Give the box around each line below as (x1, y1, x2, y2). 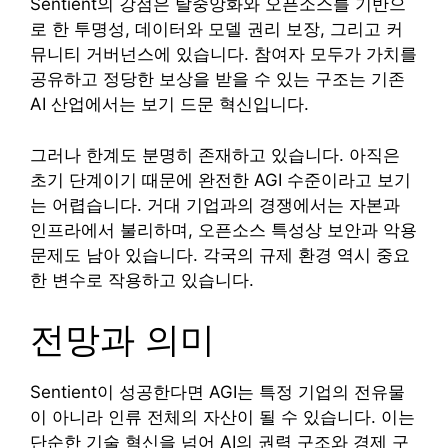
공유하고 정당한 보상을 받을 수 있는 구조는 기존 (30, 69, 405, 90)
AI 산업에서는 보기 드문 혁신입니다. (30, 94, 309, 115)
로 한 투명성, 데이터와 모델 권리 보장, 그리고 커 (30, 19, 403, 40)
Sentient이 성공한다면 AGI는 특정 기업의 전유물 (30, 382, 405, 403)
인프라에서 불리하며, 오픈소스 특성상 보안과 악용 (30, 219, 417, 240)
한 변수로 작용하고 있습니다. (30, 269, 254, 290)
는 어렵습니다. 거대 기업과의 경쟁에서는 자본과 (30, 194, 400, 215)
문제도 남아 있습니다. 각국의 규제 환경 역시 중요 (30, 244, 410, 265)
